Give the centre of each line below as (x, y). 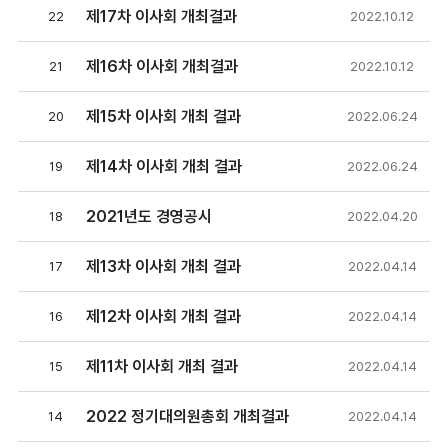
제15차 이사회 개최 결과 (163, 117)
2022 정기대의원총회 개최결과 (187, 417)
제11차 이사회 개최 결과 (161, 367)
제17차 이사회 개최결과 (161, 17)
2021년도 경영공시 (148, 217)
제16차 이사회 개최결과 (161, 67)
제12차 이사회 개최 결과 (163, 317)
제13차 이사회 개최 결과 (163, 267)
